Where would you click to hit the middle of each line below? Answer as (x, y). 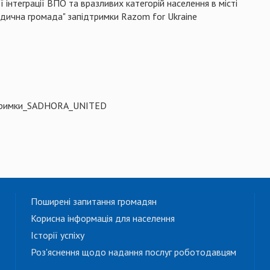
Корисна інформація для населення (103, 218)
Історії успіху (58, 235)
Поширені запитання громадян (94, 201)
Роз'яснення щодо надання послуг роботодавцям (133, 252)
